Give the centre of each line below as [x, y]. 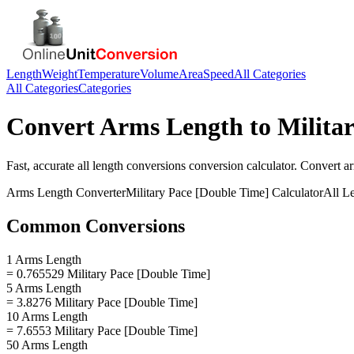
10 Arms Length [47, 316]
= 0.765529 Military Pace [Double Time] [108, 273]
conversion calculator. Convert [265, 165]
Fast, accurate [42, 165]
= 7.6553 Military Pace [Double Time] [102, 330]
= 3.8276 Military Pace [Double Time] [102, 302]
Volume [159, 74]
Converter [99, 192]
